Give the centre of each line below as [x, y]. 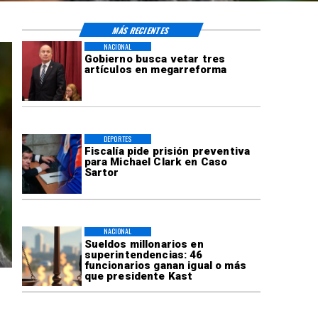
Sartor [102, 173]
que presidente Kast [138, 276]
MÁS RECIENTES [141, 30]
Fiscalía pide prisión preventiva [167, 152]
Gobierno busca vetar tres [155, 59]
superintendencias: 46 [143, 254]
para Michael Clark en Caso [156, 162]
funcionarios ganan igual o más [165, 265]
